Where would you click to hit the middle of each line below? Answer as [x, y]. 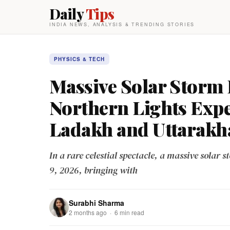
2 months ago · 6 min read [107, 212]
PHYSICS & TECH [79, 59]
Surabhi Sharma [97, 203]
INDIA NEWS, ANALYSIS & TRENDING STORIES [122, 24]
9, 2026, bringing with [93, 170]
